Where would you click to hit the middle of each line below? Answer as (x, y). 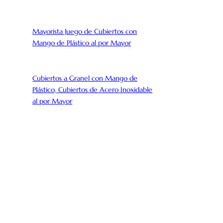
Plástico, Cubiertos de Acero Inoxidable (93, 90)
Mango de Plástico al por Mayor (82, 43)
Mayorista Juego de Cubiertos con (85, 31)
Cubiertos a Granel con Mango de (85, 78)
